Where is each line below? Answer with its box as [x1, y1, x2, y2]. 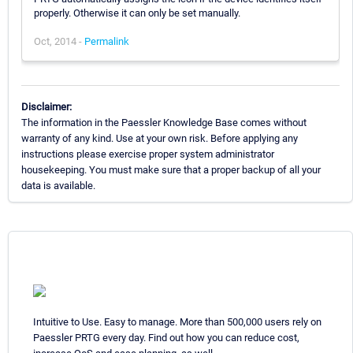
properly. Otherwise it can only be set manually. [34, 6, 240, 19]
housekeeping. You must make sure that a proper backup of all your [21, 163, 321, 176]
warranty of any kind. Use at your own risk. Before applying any [21, 132, 298, 144]
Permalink [84, 35, 129, 47]
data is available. [21, 179, 95, 191]
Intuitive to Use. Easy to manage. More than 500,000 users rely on [33, 315, 321, 328]
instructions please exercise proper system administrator [21, 147, 274, 160]
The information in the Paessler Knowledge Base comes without [21, 116, 307, 128]
